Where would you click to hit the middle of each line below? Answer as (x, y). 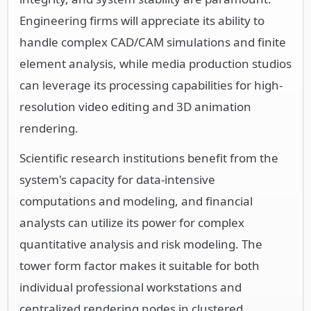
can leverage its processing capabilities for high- (151, 85)
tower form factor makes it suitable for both (140, 265)
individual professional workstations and (131, 287)
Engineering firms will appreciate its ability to (142, 20)
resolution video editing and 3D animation (135, 106)
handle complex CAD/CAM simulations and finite (153, 42)
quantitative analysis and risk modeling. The (141, 244)
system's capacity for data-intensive (117, 179)
